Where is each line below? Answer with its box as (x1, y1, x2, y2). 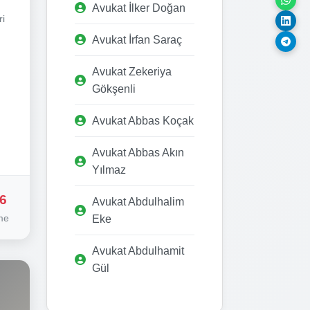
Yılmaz (92, 163, 126, 176)
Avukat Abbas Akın (92, 146, 184, 158)
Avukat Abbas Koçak (92, 114, 194, 127)
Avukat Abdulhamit (92, 244, 184, 257)
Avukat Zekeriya (92, 65, 172, 77)
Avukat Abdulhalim (92, 195, 184, 208)
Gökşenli (92, 82, 136, 95)
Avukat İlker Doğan (92, 1, 185, 14)
